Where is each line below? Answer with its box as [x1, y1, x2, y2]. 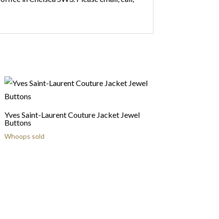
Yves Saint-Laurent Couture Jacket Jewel [4, 110, 140, 119]
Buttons [4, 118, 31, 127]
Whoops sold [4, 132, 44, 140]
